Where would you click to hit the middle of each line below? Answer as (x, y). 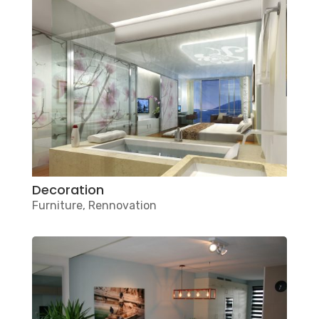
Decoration (68, 189)
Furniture (57, 205)
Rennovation (122, 205)
